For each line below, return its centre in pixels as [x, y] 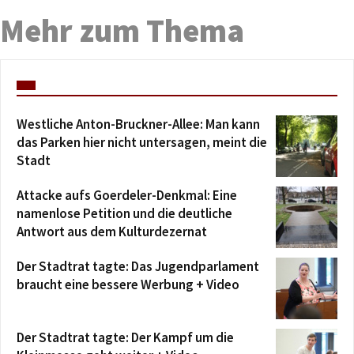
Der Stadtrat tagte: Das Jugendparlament [138, 266]
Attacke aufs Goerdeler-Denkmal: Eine [127, 195]
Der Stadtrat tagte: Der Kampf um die [125, 337]
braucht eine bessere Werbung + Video [128, 284]
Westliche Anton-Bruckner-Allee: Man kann [138, 124]
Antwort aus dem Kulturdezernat [112, 231]
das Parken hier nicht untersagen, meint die [142, 142]
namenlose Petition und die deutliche [124, 213]
